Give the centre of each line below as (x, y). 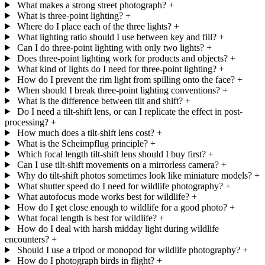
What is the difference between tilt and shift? (100, 101)
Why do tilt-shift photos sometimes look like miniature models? (134, 175)
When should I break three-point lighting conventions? (118, 90)
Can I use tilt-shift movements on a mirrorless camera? (118, 164)
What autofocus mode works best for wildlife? (103, 196)
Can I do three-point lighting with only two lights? (110, 47)
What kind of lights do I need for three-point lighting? (117, 69)
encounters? (27, 239)
